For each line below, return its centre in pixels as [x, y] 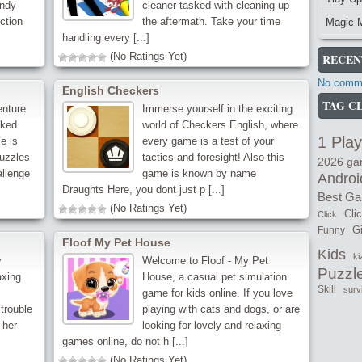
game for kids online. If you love [217, 293]
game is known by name [199, 173]
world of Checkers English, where [220, 125]
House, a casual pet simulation [214, 277]
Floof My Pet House [116, 242]
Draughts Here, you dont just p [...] [143, 189]
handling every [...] [106, 38]
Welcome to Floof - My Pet [205, 261]
